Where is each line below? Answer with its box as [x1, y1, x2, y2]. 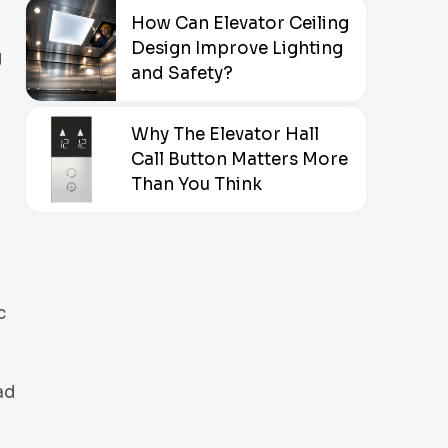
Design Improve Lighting [131, 37, 343, 59]
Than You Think [131, 173, 262, 195]
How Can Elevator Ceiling [131, 12, 349, 34]
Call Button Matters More [131, 148, 348, 170]
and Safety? [131, 62, 233, 84]
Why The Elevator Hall [131, 123, 319, 145]
